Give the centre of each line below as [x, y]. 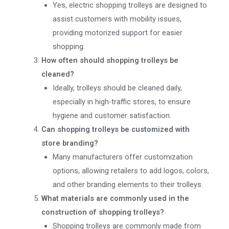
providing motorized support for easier [117, 33]
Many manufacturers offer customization [122, 157]
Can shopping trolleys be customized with [115, 129]
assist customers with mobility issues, [117, 19]
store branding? [70, 143]
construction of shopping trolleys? [102, 212]
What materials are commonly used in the [115, 198]
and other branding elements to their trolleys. [128, 185]
